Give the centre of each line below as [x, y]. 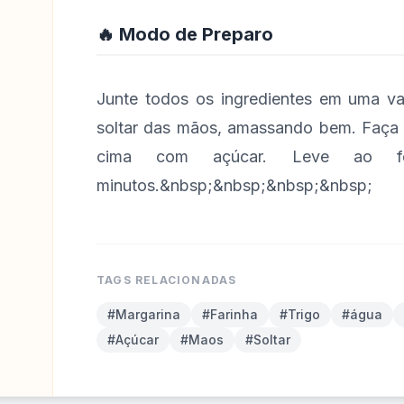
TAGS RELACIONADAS [167, 280]
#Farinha [230, 314]
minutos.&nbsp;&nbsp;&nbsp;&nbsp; [234, 185]
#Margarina [144, 314]
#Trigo [300, 314]
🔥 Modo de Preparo [185, 34]
